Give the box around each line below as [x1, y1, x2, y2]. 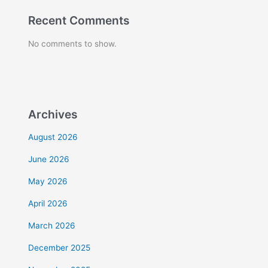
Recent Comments [28, 13, 130, 28]
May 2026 [28, 176, 68, 187]
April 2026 [28, 199, 68, 209]
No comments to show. [28, 38, 117, 48]
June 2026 [28, 154, 70, 165]
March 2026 [28, 221, 76, 231]
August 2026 [28, 132, 78, 142]
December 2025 [28, 243, 91, 253]
